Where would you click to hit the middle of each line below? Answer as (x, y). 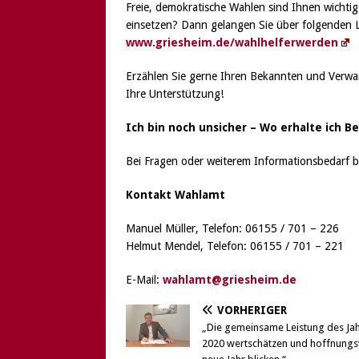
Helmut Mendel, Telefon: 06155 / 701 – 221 (235, 246)
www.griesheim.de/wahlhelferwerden (232, 42)
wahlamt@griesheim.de (230, 279)
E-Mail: (144, 279)
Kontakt (150, 194)
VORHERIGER (252, 310)
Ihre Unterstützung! (175, 93)
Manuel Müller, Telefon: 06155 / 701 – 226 (232, 228)
